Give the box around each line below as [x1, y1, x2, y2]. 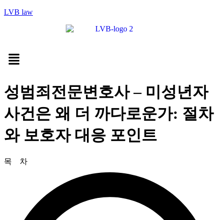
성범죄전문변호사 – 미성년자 [4, 82, 208, 101]
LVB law [4, 8, 33, 16]
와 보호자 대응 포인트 [4, 126, 157, 144]
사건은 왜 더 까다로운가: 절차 [4, 104, 214, 122]
